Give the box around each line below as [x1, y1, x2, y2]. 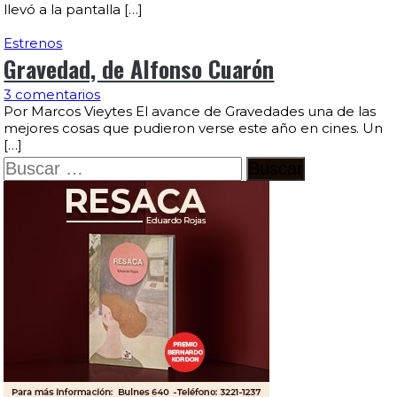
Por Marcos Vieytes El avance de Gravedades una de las [4, 103, 377, 120]
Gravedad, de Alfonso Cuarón [4, 51, 275, 86]
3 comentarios [4, 86, 101, 103]
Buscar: [3, 156, 67, 178]
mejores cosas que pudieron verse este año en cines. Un [4, 120, 384, 136]
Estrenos [4, 35, 63, 51]
